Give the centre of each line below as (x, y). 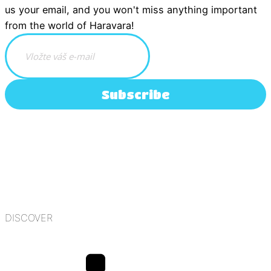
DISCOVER (29, 218)
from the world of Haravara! (70, 26)
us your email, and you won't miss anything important (131, 10)
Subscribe (135, 94)
